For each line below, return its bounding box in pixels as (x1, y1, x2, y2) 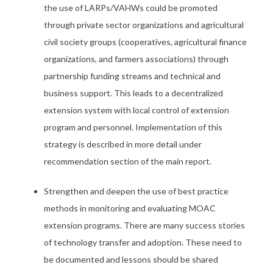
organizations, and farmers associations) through (44, 54, 229, 64)
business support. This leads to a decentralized (44, 88, 223, 98)
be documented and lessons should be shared (44, 254, 218, 264)
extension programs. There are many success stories (44, 220, 245, 230)
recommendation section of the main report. (44, 156, 211, 166)
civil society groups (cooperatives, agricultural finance (44, 37, 247, 47)
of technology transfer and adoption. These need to (44, 237, 242, 247)
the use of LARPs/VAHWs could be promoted (44, 2, 218, 13)
